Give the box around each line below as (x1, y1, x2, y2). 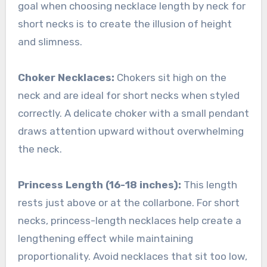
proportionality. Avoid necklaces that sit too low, (17, 250, 247, 262)
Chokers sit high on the (114, 71, 226, 83)
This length (181, 178, 237, 191)
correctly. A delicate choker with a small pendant (17, 107, 249, 119)
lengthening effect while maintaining (17, 232, 193, 244)
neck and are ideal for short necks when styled (17, 89, 240, 101)
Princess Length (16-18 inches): (17, 178, 181, 191)
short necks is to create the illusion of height (17, 17, 232, 30)
